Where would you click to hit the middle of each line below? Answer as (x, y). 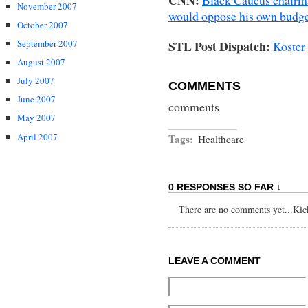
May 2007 (36, 118)
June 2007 (36, 99)
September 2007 (47, 44)
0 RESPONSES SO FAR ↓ (225, 187)
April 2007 (37, 136)
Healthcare (221, 139)
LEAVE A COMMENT (214, 261)
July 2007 (36, 81)
